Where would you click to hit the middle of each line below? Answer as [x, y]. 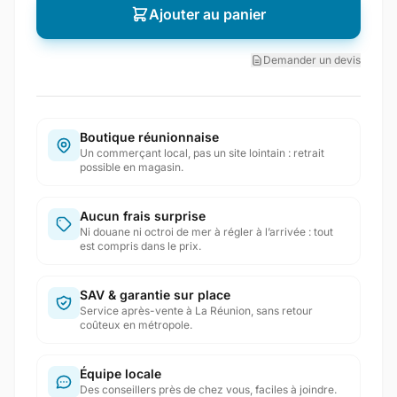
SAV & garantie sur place [155, 295]
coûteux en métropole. [136, 325]
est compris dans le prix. [140, 246]
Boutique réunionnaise [149, 137]
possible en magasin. [132, 167]
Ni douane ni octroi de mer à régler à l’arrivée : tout [206, 232]
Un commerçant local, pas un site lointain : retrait [202, 153]
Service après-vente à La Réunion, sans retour [196, 311]
